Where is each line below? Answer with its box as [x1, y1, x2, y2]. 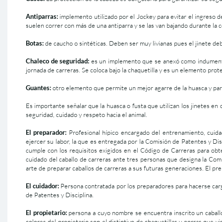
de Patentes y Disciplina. [26, 191, 94, 199]
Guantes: [26, 84, 51, 92]
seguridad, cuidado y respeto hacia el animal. [26, 111, 147, 118]
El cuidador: [26, 182, 59, 190]
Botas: [26, 39, 44, 47]
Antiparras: [26, 12, 58, 20]
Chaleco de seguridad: [26, 57, 90, 65]
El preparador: [26, 128, 67, 136]
